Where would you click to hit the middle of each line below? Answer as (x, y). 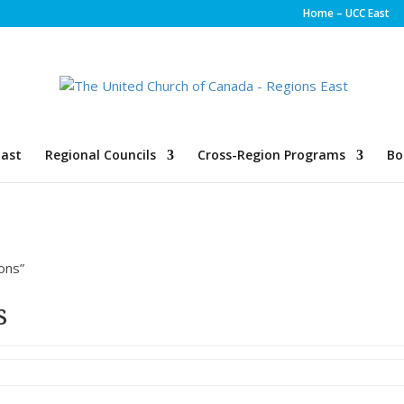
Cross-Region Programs (271, 155)
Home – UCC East (346, 13)
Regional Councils (100, 155)
